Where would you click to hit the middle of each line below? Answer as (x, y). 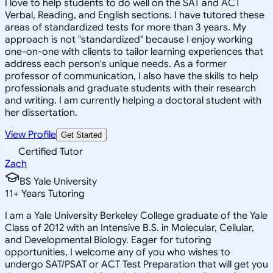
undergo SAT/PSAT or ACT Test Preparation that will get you (136, 264)
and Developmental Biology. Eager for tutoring (108, 240)
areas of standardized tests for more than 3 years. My (126, 27)
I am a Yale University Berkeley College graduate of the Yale (136, 215)
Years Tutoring (52, 193)
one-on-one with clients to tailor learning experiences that (134, 51)
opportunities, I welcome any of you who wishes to (118, 252)
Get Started (81, 135)
